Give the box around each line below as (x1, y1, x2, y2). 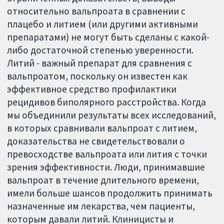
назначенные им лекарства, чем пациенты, (7, 200, 195, 212)
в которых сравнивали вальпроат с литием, (7, 122, 197, 134)
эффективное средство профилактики (7, 83, 177, 95)
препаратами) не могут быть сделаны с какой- (7, 31, 210, 43)
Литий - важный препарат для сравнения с (7, 57, 192, 69)
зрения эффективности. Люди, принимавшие (7, 161, 205, 173)
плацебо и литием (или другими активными (7, 18, 198, 30)
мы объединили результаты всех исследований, (7, 109, 216, 121)
